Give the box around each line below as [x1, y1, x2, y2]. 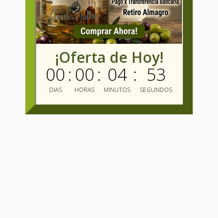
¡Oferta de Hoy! [54, 47, 163, 67]
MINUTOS [104, 85, 130, 94]
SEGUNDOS [140, 85, 172, 94]
